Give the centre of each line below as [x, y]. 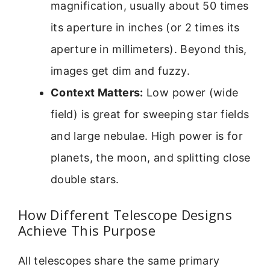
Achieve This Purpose [87, 230]
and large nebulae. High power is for [147, 136]
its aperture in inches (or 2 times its [145, 27]
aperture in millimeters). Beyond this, [149, 49]
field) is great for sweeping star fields [150, 114]
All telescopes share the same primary [119, 260]
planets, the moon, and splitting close [151, 157]
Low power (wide [191, 92]
